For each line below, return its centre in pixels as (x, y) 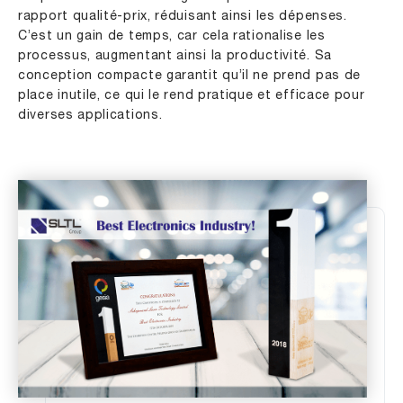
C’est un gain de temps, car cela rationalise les (172, 36)
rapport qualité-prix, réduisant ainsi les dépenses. (183, 16)
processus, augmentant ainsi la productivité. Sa (175, 56)
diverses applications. (90, 115)
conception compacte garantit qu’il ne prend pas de (190, 76)
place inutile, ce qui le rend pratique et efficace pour (192, 95)
